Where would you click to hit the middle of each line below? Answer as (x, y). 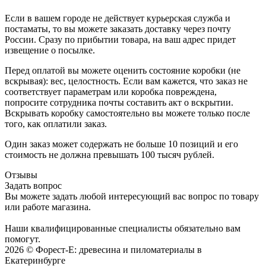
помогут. (23, 239)
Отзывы (21, 175)
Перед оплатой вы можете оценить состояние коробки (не (123, 71)
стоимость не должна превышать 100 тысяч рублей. (110, 155)
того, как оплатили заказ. (56, 124)
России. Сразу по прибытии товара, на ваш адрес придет (120, 40)
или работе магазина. (48, 207)
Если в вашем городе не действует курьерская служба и (118, 18)
